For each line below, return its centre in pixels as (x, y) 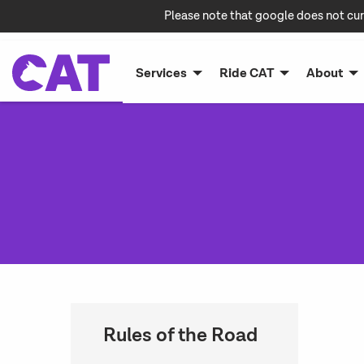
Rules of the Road (180, 336)
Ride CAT (247, 73)
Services (161, 73)
